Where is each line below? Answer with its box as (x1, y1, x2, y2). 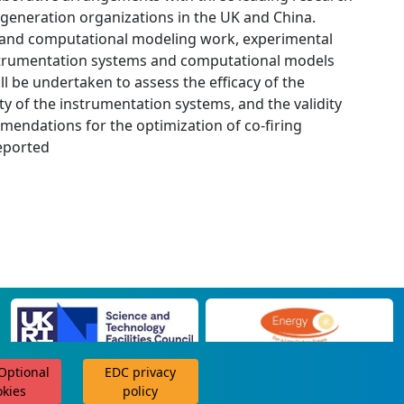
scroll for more (266, 376, 344, 393)
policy (123, 382, 159, 399)
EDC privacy (105, 363, 177, 381)
